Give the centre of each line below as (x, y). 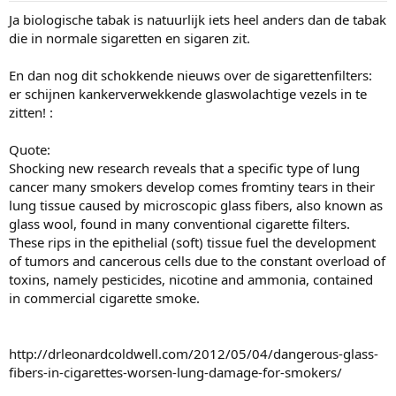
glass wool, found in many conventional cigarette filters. (179, 224)
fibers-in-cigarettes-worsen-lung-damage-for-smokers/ (175, 373)
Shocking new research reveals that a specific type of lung (184, 168)
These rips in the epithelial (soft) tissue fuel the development (192, 243)
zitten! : (31, 113)
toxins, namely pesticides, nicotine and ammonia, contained (191, 280)
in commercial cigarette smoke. (104, 298)
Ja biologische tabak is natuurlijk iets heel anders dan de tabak (198, 20)
